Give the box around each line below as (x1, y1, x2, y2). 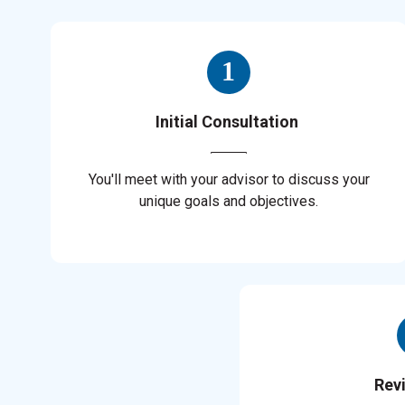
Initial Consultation (155, 112, 303, 132)
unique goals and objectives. (139, 193, 319, 211)
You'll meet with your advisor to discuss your (88, 171, 370, 189)
